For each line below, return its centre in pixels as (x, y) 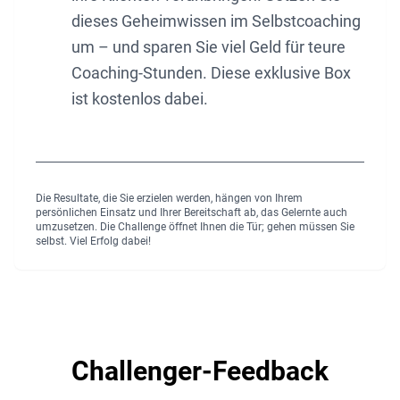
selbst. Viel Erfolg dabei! (93, 242)
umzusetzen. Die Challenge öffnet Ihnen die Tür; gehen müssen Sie (195, 227)
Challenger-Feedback (200, 371)
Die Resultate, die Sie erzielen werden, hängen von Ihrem (169, 199)
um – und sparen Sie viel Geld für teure (208, 47)
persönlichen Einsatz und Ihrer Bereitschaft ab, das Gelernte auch (192, 213)
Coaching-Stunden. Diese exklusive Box (211, 73)
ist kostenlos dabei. (140, 99)
